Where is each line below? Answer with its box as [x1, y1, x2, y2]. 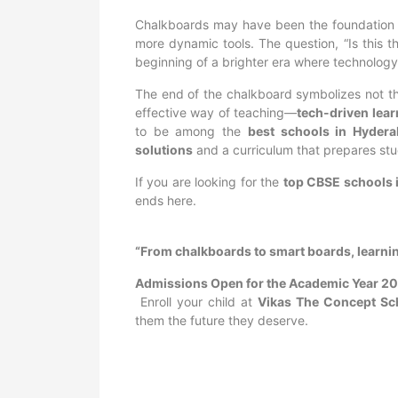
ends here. [135, 193, 196, 208]
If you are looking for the [135, 174, 283, 189]
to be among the [135, 123, 248, 139]
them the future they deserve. [135, 313, 308, 328]
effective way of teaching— [135, 105, 298, 120]
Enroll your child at [135, 294, 258, 309]
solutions [135, 142, 193, 157]
